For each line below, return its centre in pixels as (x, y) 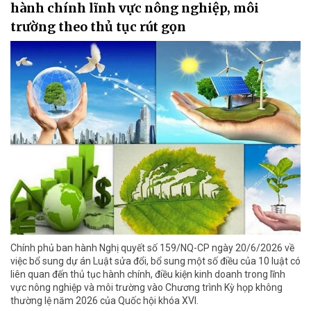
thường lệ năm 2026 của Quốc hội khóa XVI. (104, 300)
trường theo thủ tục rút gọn (98, 27)
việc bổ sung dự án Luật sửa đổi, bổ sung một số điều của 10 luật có (155, 261)
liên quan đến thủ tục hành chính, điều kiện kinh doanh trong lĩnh (148, 274)
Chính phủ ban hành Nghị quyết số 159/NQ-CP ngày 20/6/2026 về (152, 247)
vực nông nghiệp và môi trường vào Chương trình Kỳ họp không (146, 287)
